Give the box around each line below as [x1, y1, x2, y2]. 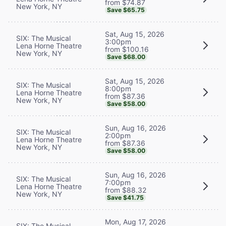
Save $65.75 [107, 6, 145, 14]
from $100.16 [105, 44, 149, 53]
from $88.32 [105, 185, 146, 194]
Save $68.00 [107, 52, 145, 61]
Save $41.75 [107, 193, 144, 201]
